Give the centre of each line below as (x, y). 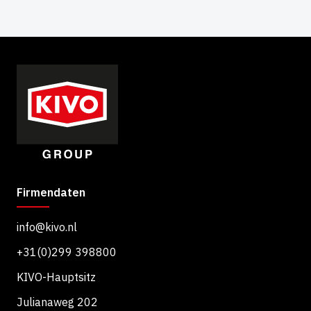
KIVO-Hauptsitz (56, 277)
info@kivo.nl (47, 227)
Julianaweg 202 (57, 302)
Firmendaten (51, 192)
